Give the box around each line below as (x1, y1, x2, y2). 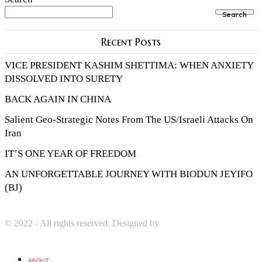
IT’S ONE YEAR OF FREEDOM (5, 147, 136, 159)
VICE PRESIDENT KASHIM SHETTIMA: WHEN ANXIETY (5, 59, 253, 71)
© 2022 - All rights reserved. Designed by (5, 218, 161, 228)
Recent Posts (101, 35, 161, 49)
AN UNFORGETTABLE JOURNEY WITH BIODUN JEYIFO (5, 168, 253, 180)
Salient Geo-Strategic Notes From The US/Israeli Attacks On (5, 113, 253, 125)
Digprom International (161, 218, 243, 228)
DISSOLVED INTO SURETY (5, 73, 123, 84)
